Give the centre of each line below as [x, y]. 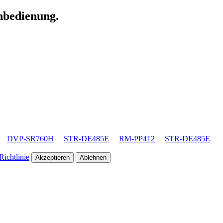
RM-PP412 [137, 138]
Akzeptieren [53, 157]
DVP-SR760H [30, 138]
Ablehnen [93, 157]
